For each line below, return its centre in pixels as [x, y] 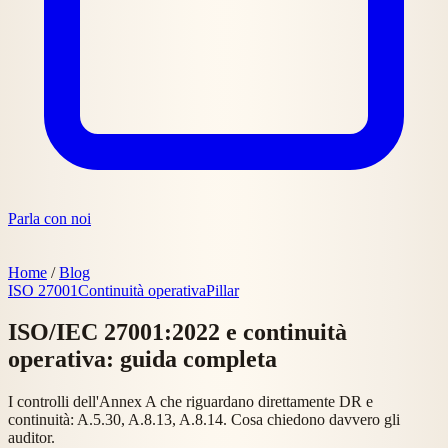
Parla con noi [49, 218]
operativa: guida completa [142, 359]
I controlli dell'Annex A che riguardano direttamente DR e [190, 402]
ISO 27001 [43, 290]
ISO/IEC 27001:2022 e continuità [177, 332]
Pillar [222, 290]
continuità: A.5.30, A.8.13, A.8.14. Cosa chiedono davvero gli [204, 420]
